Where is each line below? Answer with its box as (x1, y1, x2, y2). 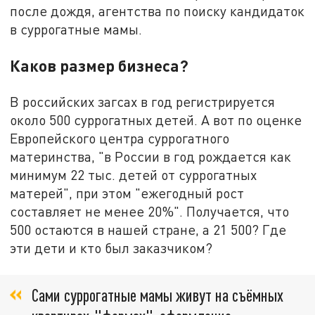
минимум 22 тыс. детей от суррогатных (10, 166, 257, 183)
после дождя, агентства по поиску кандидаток (10, 2, 305, 19)
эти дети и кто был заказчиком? (10, 239, 213, 256)
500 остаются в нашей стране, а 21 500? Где (10, 221, 287, 238)
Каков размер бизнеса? (10, 55, 189, 75)
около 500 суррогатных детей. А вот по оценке (10, 111, 302, 128)
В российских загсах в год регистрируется (10, 93, 276, 110)
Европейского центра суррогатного (10, 129, 230, 146)
